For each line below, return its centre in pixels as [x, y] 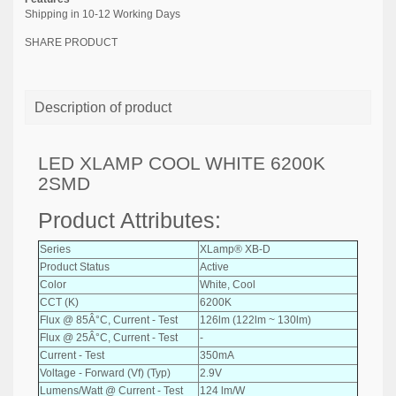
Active [214, 267]
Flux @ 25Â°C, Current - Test [109, 337]
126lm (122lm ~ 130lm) [255, 320]
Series [55, 249]
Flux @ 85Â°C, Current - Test [109, 320]
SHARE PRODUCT [71, 42]
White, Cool [228, 284]
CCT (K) [59, 302]
